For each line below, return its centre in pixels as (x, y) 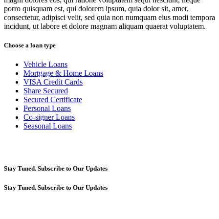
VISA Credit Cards (53, 82)
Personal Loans (47, 109)
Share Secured (46, 91)
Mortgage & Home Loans (63, 73)
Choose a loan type (30, 45)
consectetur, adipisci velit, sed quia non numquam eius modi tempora (109, 17)
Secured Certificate (53, 100)
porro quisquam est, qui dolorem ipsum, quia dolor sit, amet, (96, 8)
